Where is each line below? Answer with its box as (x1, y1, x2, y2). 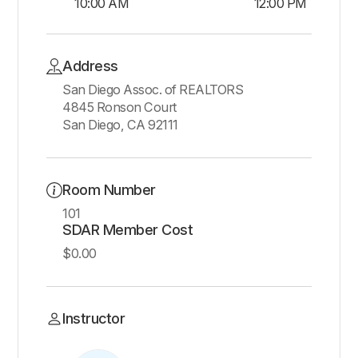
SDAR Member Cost (62, 221, 193, 238)
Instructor (62, 309, 125, 327)
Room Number (62, 181, 156, 198)
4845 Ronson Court (62, 99, 177, 115)
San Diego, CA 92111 (62, 117, 178, 133)
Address (62, 57, 118, 74)
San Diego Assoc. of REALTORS (62, 82, 244, 97)
